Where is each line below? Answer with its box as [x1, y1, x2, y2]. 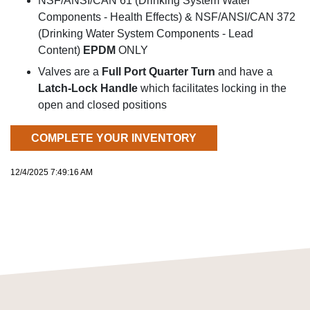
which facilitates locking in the [138, 82, 286, 94]
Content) [38, 44, 80, 56]
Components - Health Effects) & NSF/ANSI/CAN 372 [38, 11, 295, 23]
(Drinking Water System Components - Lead [38, 28, 253, 39]
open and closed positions [38, 99, 167, 111]
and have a [215, 66, 273, 77]
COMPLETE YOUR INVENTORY [31, 132, 197, 144]
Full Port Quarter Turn [102, 66, 215, 77]
